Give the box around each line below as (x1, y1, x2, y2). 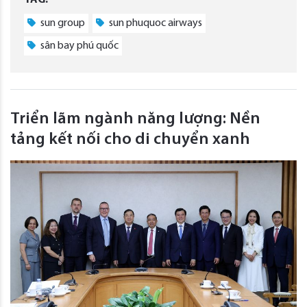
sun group (38, 18, 85, 29)
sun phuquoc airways (107, 18, 202, 29)
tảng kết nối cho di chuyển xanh (10, 132, 250, 149)
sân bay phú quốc (38, 40, 119, 52)
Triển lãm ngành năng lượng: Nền (10, 111, 260, 128)
